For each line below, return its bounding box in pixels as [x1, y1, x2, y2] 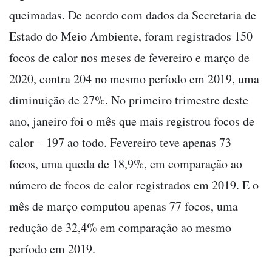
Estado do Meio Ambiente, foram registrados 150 [9, 27, 253, 44]
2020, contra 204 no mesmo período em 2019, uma [9, 70, 259, 87]
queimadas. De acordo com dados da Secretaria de [9, 6, 256, 23]
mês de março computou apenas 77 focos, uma [9, 197, 238, 214]
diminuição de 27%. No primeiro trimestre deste [9, 91, 248, 108]
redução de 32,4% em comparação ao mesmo [9, 219, 231, 236]
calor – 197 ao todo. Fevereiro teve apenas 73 [9, 134, 231, 151]
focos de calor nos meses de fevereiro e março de [9, 49, 250, 66]
